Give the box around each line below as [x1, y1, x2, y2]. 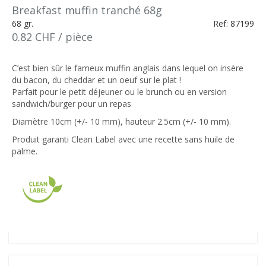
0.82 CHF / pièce [12, 30, 93, 44]
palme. [12, 145, 37, 157]
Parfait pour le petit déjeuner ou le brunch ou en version [12, 86, 227, 97]
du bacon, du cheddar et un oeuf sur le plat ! [12, 74, 181, 85]
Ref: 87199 [213, 18, 254, 29]
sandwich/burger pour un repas [12, 98, 131, 109]
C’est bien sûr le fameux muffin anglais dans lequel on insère [12, 62, 243, 74]
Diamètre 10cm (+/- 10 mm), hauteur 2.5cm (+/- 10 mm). [12, 116, 231, 127]
